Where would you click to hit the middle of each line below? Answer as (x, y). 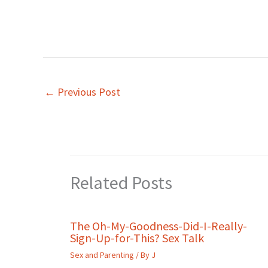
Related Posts (121, 182)
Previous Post (88, 92)
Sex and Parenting (102, 255)
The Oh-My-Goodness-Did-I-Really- (159, 226)
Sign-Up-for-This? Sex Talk (137, 237)
